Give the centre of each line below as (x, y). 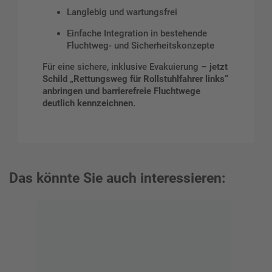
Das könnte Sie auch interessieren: (117, 178)
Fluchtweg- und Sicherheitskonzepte (141, 45)
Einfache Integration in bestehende (137, 33)
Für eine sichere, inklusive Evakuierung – (126, 66)
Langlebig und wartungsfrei (122, 12)
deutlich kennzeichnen (88, 103)
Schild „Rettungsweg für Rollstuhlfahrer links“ (135, 79)
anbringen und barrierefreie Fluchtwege (121, 91)
